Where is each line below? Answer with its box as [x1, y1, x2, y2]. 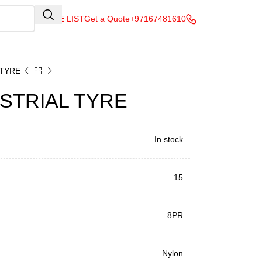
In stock [154, 135, 183, 144]
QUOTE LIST [35, 14, 84, 23]
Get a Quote [84, 14, 130, 23]
